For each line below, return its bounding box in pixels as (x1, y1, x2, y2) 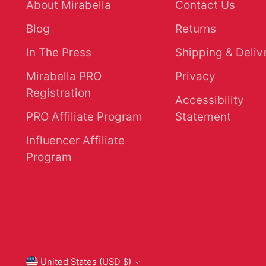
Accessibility (175, 93, 245, 107)
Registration (26, 86, 91, 100)
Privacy (175, 69, 216, 84)
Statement (175, 110, 232, 124)
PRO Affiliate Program (26, 110, 143, 124)
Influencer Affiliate (26, 134, 125, 148)
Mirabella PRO (26, 69, 102, 84)
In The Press (26, 46, 92, 60)
